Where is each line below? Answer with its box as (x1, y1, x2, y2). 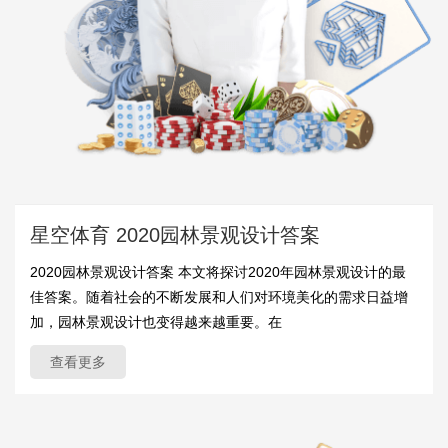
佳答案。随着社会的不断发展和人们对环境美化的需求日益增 (30, 289, 408, 306)
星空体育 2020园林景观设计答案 (30, 224, 320, 247)
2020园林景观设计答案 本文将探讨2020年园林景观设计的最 (30, 264, 406, 281)
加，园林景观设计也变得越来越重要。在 (30, 314, 282, 331)
